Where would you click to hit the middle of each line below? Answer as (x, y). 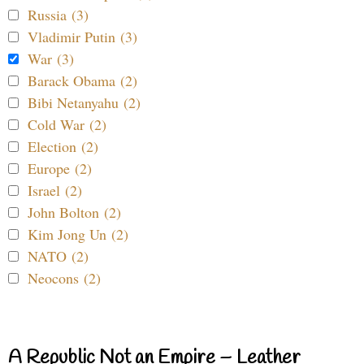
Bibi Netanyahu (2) (84, 103)
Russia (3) (58, 15)
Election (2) (63, 147)
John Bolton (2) (74, 212)
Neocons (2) (64, 278)
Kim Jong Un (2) (78, 234)
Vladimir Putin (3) (82, 37)
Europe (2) (60, 169)
